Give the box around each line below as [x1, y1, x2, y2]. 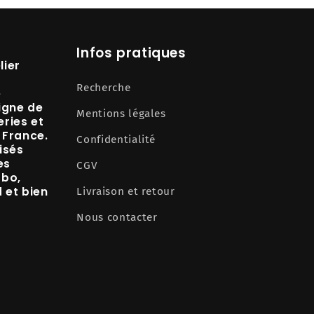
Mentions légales [76, 107, 166, 120]
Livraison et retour [76, 184, 175, 198]
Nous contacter [76, 210, 158, 224]
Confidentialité [76, 132, 156, 146]
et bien [2, 183, 48, 200]
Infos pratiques [76, 43, 186, 62]
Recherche [76, 81, 131, 94]
